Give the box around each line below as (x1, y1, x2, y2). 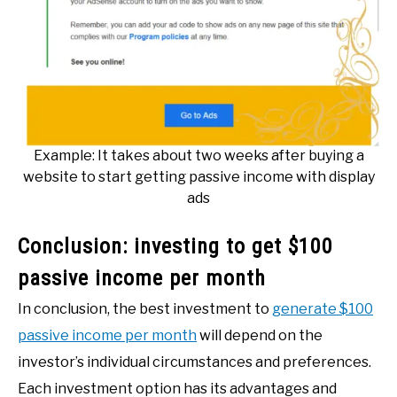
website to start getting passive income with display (22, 168, 375, 186)
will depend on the (197, 327, 323, 345)
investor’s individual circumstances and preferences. (18, 354, 371, 371)
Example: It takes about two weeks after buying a (33, 147, 364, 165)
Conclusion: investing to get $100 (18, 234, 333, 260)
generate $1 (272, 300, 355, 318)
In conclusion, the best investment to (18, 300, 272, 318)
